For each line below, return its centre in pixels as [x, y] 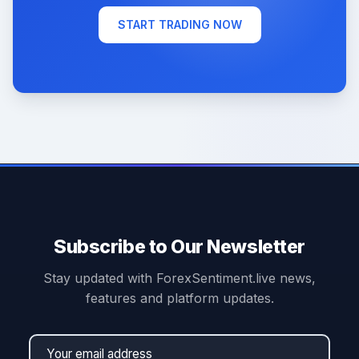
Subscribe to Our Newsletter [179, 247]
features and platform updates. [179, 298]
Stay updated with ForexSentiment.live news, [179, 278]
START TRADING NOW [179, 25]
